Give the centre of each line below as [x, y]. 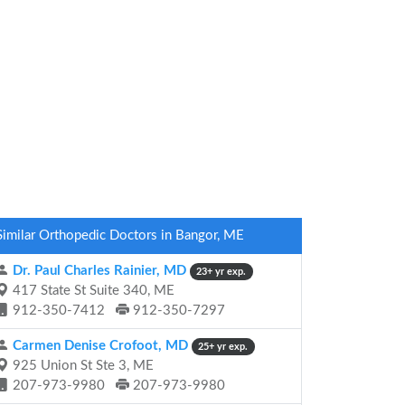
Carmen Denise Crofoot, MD [99, 346]
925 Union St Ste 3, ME [81, 366]
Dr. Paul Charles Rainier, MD [98, 271]
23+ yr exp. [221, 272]
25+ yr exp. [223, 347]
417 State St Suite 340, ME [92, 291]
